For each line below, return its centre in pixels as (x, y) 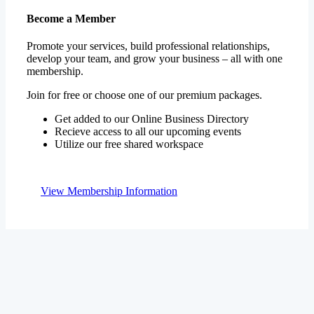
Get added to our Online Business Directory (152, 94)
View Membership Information (109, 166)
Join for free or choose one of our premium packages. (144, 70)
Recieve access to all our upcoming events (148, 107)
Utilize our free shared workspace (129, 119)
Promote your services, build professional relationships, (148, 21)
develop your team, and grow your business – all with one (155, 34)
